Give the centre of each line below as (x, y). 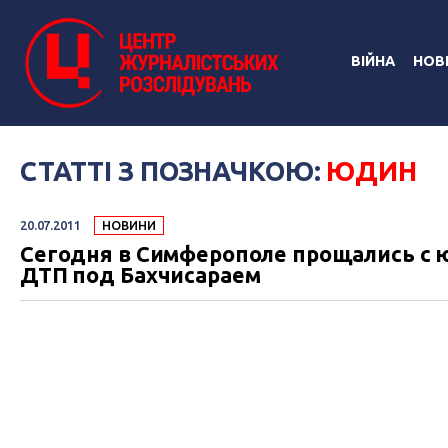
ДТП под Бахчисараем (140, 275)
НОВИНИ (129, 225)
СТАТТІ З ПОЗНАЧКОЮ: (173, 170)
